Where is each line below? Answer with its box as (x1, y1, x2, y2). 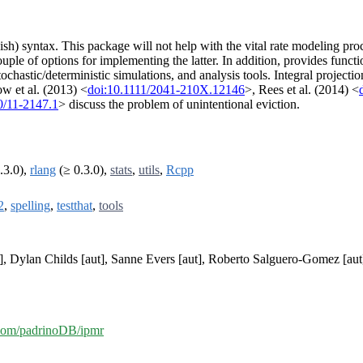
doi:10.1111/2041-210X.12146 (88, 83, 245, 97)
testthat (57, 199, 92, 213)
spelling (11, 199, 50, 213)
